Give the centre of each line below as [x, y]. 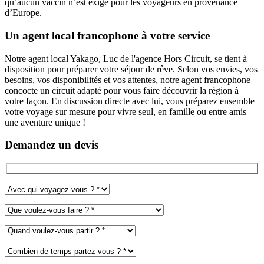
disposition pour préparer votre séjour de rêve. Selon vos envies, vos [131, 69]
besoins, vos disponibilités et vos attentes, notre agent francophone [128, 80]
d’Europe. [23, 13]
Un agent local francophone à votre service [107, 35]
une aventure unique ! [45, 122]
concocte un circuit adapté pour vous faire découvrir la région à [122, 90]
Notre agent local [37, 58]
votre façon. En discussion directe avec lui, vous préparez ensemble [130, 101]
